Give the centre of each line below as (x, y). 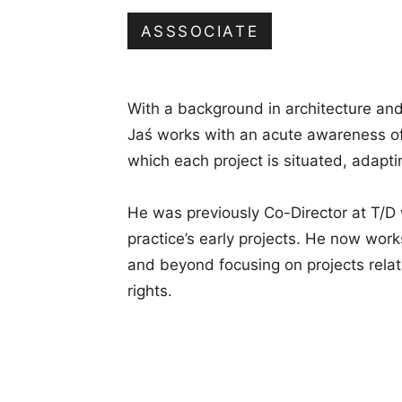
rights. (149, 291)
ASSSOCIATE (200, 32)
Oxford (77, 29)
